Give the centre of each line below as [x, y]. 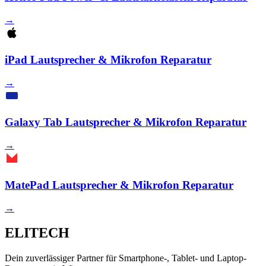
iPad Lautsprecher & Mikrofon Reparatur [108, 59]
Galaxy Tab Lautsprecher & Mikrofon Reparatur [126, 122]
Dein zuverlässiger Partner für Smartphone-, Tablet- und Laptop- [126, 258]
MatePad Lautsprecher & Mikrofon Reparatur [119, 185]
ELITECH [37, 233]
